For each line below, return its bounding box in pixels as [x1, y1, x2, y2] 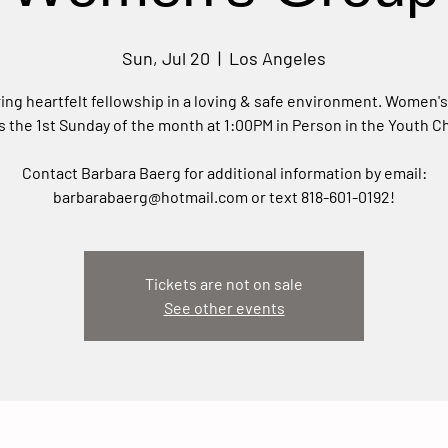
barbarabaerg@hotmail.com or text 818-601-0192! [53, 187, 395, 206]
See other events [163, 298, 285, 317]
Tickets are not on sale [145, 274, 303, 293]
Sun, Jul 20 [122, 47, 210, 69]
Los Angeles [229, 47, 326, 69]
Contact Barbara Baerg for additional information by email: [21, 163, 427, 182]
